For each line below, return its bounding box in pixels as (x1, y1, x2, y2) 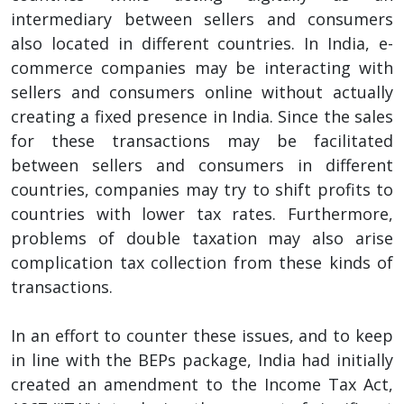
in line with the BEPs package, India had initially (11, 348, 393, 371)
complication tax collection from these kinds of (11, 251, 393, 273)
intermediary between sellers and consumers (11, 7, 393, 30)
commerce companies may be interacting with (11, 56, 393, 78)
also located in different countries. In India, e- (11, 32, 393, 54)
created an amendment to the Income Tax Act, (11, 372, 393, 395)
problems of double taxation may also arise (11, 226, 393, 249)
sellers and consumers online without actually (11, 80, 393, 103)
